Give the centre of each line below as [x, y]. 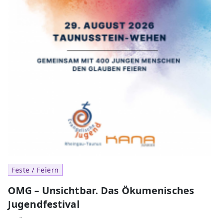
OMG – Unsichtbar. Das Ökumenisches [101, 191]
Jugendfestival [44, 204]
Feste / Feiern [35, 170]
